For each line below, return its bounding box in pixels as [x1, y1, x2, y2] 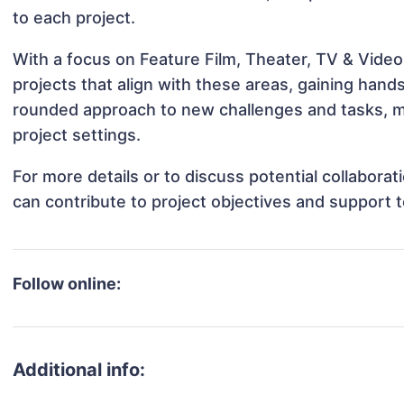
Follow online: [13, 274, 122, 294]
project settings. [13, 125, 142, 145]
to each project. [13, 8, 136, 28]
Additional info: [13, 359, 146, 381]
